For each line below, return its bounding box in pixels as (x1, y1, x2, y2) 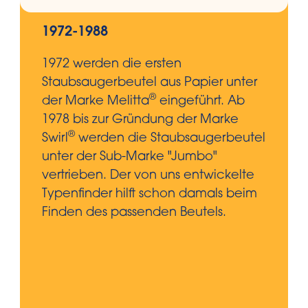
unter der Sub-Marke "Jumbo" (42, 151, 217, 164)
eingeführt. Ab (156, 95, 245, 108)
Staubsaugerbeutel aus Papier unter (42, 76, 257, 89)
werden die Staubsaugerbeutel (75, 132, 265, 145)
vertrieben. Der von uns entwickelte (42, 169, 254, 182)
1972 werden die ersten (42, 58, 181, 71)
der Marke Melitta (42, 95, 149, 108)
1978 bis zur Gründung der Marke (42, 113, 239, 126)
